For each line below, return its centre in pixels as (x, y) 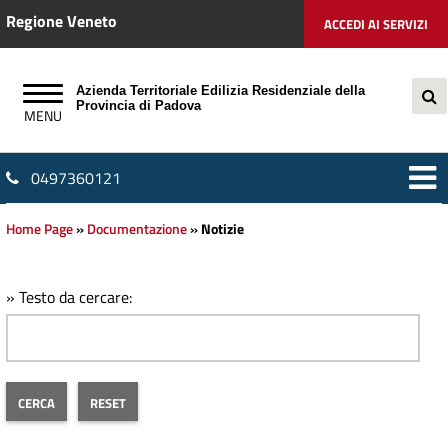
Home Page (39, 229)
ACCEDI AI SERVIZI (376, 24)
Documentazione (137, 229)
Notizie (222, 229)
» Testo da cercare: (69, 297)
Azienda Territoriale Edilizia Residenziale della (220, 90)
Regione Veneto (61, 21)
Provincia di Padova (138, 105)
